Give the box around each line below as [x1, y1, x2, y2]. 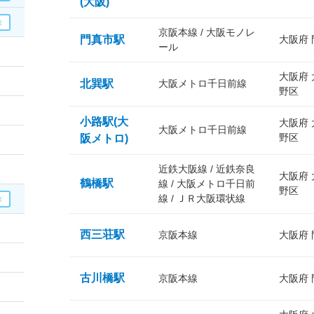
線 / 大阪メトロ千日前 [158, 178, 255, 189]
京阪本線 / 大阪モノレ [158, 27, 255, 38]
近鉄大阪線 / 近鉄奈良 [158, 163, 255, 175]
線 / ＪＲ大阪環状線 [158, 193, 245, 204]
